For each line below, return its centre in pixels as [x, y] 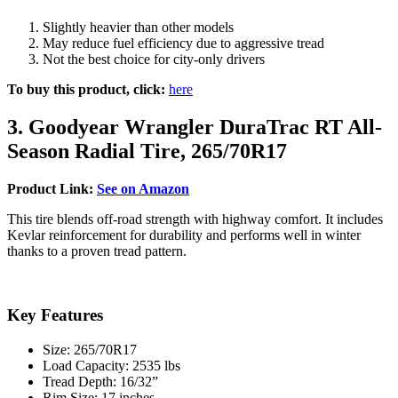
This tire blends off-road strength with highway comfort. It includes [195, 219]
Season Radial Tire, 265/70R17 [147, 151]
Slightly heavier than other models [138, 27]
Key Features [55, 315]
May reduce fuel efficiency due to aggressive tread [183, 43]
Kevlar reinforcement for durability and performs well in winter [184, 235]
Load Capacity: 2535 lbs [111, 365]
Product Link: [50, 188]
